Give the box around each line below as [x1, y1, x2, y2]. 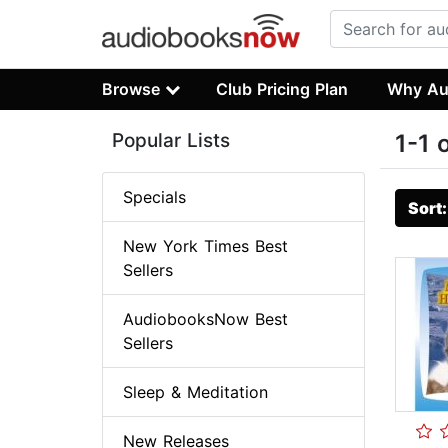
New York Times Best [123, 236, 288, 257]
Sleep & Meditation [123, 382, 268, 403]
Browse [102, 78, 160, 99]
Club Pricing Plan [216, 78, 349, 99]
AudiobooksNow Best [123, 309, 288, 330]
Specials [123, 187, 186, 208]
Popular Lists [112, 129, 230, 153]
